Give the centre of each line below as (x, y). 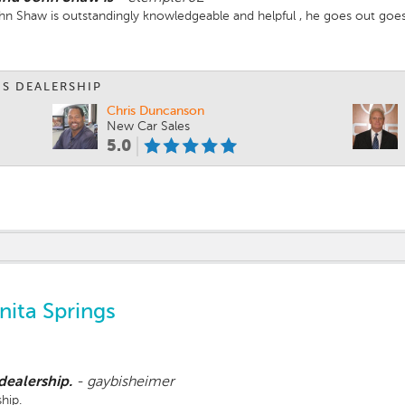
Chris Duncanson (155, 111)
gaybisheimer (131, 382)
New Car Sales (148, 126)
